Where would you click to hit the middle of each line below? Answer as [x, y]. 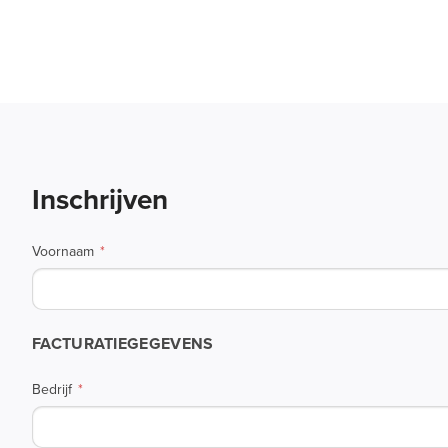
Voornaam [63, 251]
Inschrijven [100, 199]
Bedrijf [52, 389]
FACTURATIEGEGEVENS [123, 343]
